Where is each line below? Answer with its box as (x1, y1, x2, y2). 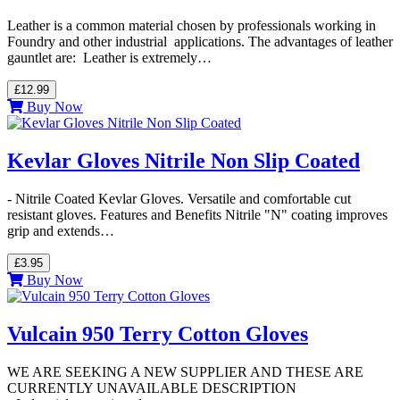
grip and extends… (7, 223, 114, 239)
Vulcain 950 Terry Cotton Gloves (7, 322, 308, 346)
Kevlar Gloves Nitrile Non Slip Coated (7, 149, 360, 173)
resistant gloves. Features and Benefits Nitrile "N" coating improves (7, 207, 387, 223)
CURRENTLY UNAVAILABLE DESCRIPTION (7, 380, 296, 396)
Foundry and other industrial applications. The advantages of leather (7, 34, 393, 50)
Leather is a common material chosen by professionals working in (7, 18, 376, 34)
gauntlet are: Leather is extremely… (7, 50, 212, 66)
